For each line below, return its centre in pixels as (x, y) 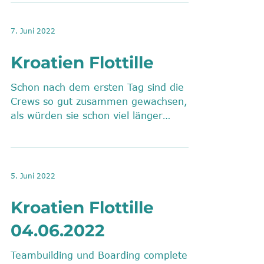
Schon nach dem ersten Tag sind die (97, 87)
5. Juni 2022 (33, 176)
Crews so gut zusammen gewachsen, (99, 101)
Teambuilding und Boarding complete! (101, 255)
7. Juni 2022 (33, 31)
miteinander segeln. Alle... (74, 130)
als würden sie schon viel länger (87, 115)
